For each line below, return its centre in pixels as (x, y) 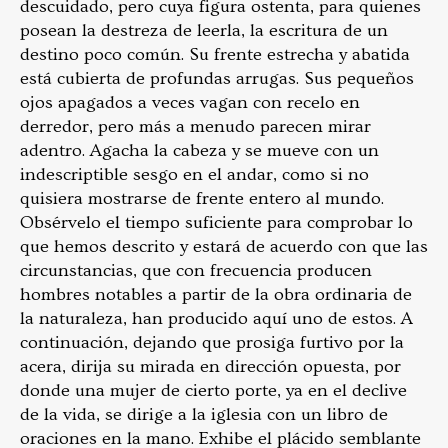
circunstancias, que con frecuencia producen (196, 270)
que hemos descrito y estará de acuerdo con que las (224, 246)
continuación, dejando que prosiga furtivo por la (212, 342)
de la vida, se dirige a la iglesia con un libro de (204, 414)
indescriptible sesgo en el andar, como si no (194, 174)
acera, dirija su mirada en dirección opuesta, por (210, 366)
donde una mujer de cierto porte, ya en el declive (213, 390)
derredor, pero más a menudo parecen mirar (195, 126)
